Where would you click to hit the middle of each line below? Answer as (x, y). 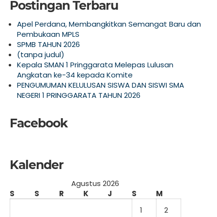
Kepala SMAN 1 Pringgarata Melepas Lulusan (95, 65)
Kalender (37, 165)
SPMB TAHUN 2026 (48, 44)
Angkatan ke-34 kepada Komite (75, 75)
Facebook (39, 123)
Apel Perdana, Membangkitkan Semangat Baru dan (109, 24)
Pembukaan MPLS (48, 34)
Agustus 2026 (95, 183)
